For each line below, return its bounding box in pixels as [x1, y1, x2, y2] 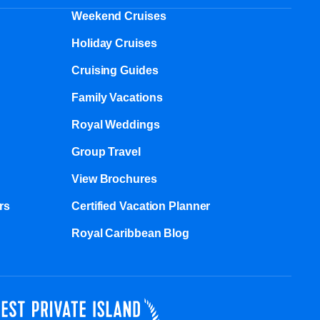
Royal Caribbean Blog [71, 227, 189, 239]
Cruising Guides [71, 64, 159, 76]
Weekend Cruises [71, 10, 166, 22]
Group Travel [71, 146, 141, 158]
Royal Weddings [71, 119, 160, 131]
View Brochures [71, 173, 157, 185]
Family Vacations [71, 91, 163, 104]
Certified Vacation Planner [71, 200, 211, 212]
